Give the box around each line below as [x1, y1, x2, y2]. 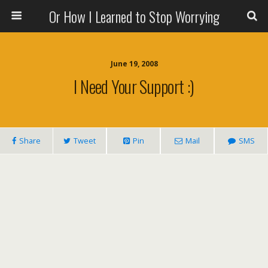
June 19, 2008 [110, 59, 158, 69]
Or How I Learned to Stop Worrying [48, 5, 220, 27]
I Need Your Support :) [74, 74, 194, 99]
